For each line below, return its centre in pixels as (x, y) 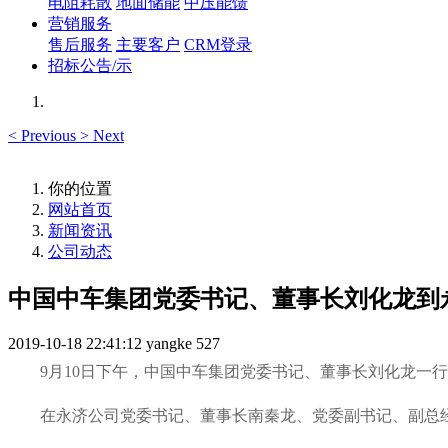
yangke (169, 343)
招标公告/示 (90, 65)
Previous (48, 135)
